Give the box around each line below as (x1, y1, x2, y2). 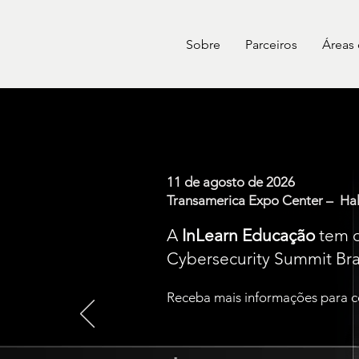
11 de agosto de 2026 (167, 174, 295, 191)
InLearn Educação (182, 225, 315, 246)
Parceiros (245, 37, 297, 52)
